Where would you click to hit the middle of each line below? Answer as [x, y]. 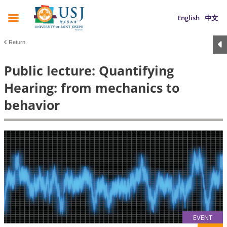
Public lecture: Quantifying [89, 70]
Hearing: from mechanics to [92, 88]
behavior [32, 105]
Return [17, 42]
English [188, 18]
